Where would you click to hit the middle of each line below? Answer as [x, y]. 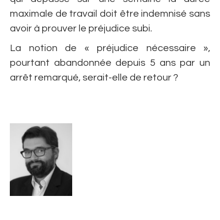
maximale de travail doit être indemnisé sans [110, 14]
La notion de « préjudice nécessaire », [110, 48]
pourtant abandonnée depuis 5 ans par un [110, 63]
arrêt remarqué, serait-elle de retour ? [94, 78]
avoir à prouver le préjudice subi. [81, 28]
